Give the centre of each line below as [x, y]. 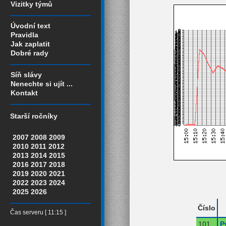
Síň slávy [26, 75]
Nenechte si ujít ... [42, 84]
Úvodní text [31, 26]
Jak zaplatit [30, 44]
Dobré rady [30, 53]
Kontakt [24, 93]
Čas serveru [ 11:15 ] [38, 213]
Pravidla [24, 35]
